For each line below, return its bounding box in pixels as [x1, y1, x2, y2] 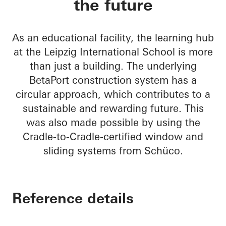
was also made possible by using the [26, 116, 200, 129]
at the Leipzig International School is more [13, 45, 213, 59]
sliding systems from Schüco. [43, 144, 183, 157]
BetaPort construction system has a [29, 74, 197, 87]
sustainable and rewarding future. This [22, 102, 204, 115]
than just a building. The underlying [29, 60, 197, 73]
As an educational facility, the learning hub [12, 31, 214, 44]
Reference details [12, 190, 134, 207]
